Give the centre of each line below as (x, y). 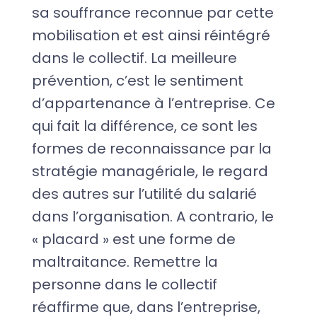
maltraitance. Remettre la (125, 261)
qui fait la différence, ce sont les (144, 126)
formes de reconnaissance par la (151, 148)
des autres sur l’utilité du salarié (144, 194)
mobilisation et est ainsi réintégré (151, 35)
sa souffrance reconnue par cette (152, 12)
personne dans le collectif (124, 284)
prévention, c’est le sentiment (137, 80)
